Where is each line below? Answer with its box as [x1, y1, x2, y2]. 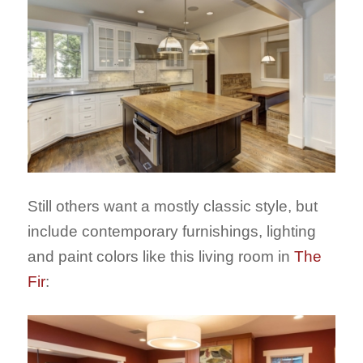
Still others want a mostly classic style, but [27, 198, 318, 216]
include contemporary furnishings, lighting [27, 223, 316, 241]
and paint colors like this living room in [27, 248, 294, 266]
